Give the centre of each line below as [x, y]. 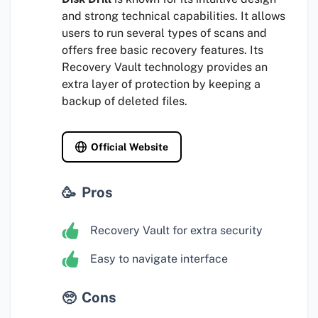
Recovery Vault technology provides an [165, 67]
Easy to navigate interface [159, 259]
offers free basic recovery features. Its [163, 50]
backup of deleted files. [125, 102]
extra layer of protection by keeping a [161, 84]
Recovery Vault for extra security [176, 231]
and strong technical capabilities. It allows [174, 16]
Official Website [130, 147]
